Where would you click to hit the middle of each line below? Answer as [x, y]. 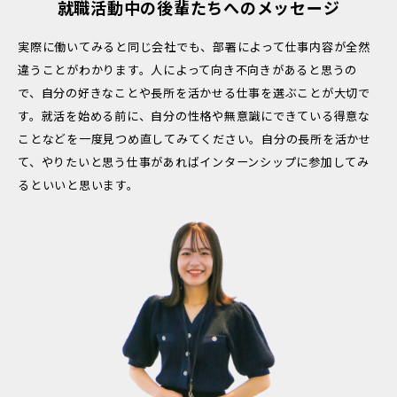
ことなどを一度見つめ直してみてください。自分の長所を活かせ [195, 138]
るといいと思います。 [78, 184]
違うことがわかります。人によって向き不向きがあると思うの [187, 69]
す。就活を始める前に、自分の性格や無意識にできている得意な [194, 115]
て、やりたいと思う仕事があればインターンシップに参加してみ [194, 161]
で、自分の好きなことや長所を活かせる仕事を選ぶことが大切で [194, 92]
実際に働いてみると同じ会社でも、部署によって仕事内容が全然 [194, 46]
